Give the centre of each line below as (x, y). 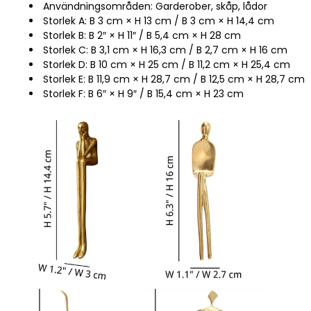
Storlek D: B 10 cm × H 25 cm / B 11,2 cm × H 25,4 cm (167, 64)
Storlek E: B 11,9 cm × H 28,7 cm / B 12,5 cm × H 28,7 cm (174, 79)
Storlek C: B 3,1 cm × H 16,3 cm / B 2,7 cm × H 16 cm (165, 50)
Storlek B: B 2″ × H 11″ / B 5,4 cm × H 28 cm (142, 35)
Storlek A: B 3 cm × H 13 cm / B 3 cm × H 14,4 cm (159, 20)
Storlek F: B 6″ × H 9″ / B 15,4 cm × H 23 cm (143, 93)
